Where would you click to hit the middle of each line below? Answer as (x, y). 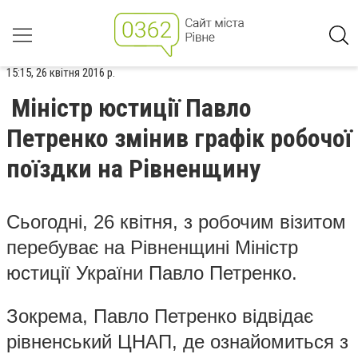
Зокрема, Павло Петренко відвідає (160, 316)
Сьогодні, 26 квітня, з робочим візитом (176, 222)
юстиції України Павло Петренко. (152, 273)
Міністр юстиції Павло (131, 108)
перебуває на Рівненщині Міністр (152, 247)
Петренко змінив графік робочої (179, 138)
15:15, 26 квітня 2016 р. (61, 73)
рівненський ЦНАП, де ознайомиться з (177, 341)
